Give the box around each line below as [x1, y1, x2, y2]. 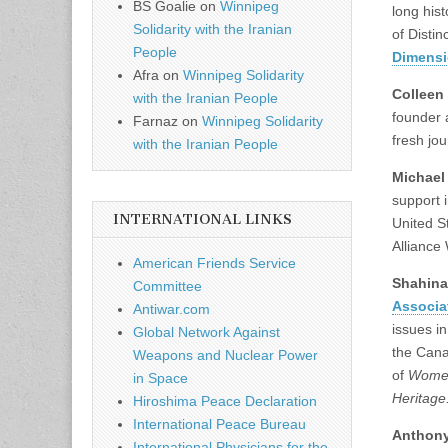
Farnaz [133, 113, 178, 130]
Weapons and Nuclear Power [133, 347, 318, 364]
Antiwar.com [133, 301, 210, 318]
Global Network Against [133, 324, 280, 341]
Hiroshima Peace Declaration [133, 393, 317, 410]
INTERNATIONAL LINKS [113, 211, 292, 229]
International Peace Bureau [133, 416, 306, 433]
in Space [133, 370, 188, 387]
